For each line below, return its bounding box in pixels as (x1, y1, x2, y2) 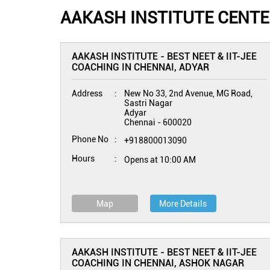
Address (71, 89, 102, 98)
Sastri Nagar (124, 98, 172, 108)
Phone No (71, 134, 108, 144)
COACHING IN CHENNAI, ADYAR (71, 61, 209, 73)
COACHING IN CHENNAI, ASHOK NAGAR (71, 257, 244, 269)
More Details (159, 199, 207, 209)
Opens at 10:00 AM (124, 155, 196, 165)
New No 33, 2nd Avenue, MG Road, (124, 89, 253, 98)
